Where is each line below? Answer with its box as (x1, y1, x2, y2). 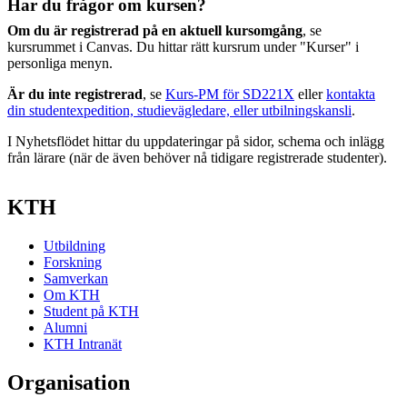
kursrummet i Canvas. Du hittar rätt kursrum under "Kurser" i (7, 39, 359, 55)
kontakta (326, 86, 375, 102)
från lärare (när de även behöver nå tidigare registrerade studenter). (7, 150, 387, 165)
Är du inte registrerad (7, 86, 143, 102)
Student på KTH (44, 303, 139, 319)
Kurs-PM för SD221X (165, 86, 294, 102)
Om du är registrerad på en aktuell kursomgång (7, 23, 303, 38)
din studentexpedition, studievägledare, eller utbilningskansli (7, 103, 352, 118)
